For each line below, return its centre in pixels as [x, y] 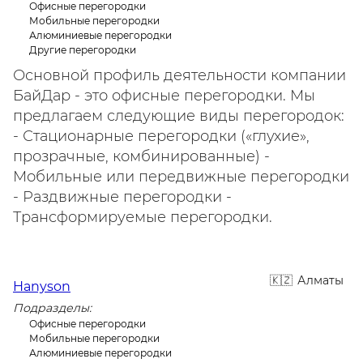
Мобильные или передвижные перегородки [181, 177]
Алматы [320, 280]
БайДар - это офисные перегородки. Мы [164, 96]
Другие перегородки [83, 50]
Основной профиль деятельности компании [179, 75]
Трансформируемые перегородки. [143, 217]
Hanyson [42, 286]
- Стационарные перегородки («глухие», [161, 136]
